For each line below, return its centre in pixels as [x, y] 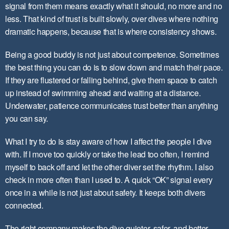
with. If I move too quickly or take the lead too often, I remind [107, 154]
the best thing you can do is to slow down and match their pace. [114, 67]
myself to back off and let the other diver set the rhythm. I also [109, 167]
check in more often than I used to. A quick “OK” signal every [109, 180]
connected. [24, 205]
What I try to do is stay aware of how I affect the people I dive [108, 141]
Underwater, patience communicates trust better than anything [112, 106]
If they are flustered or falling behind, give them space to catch [111, 80]
